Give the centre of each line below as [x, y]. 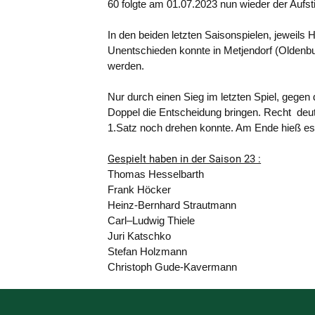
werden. [126, 66]
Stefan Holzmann [148, 251]
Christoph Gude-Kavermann [173, 267]
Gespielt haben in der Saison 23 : [185, 159]
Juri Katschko [199, 236]
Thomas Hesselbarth [198, 174]
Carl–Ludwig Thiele [152, 220]
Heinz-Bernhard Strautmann [195, 205]
